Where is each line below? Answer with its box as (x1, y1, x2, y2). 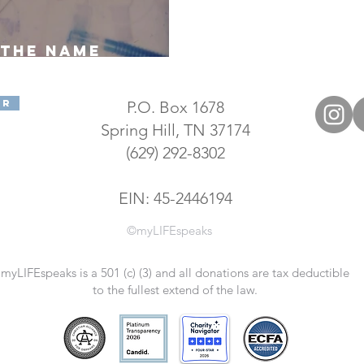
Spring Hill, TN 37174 (101, 120, 250, 140)
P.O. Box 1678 (127, 97, 224, 117)
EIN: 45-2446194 (119, 188, 232, 208)
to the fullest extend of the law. (93, 282, 258, 297)
